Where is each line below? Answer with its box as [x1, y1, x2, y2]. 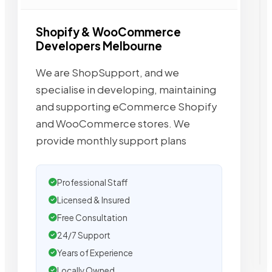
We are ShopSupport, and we [36, 66, 179, 79]
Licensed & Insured [57, 194, 130, 205]
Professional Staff [57, 177, 127, 188]
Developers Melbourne [36, 39, 162, 53]
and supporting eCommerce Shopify [36, 100, 217, 113]
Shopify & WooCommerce [36, 25, 181, 39]
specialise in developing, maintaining [36, 83, 216, 96]
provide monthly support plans [36, 134, 186, 147]
